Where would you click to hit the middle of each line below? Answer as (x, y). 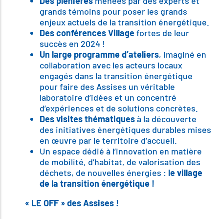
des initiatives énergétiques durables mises (125, 130)
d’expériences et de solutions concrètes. (119, 108)
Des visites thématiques (88, 119)
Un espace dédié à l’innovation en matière (121, 151)
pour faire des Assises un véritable (107, 87)
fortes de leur (162, 33)
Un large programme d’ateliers (99, 55)
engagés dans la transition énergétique (116, 76)
